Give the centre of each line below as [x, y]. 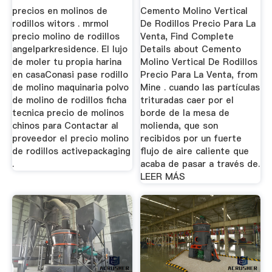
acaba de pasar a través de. [200, 164]
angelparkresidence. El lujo [70, 49]
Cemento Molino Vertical [194, 11]
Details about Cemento [191, 49]
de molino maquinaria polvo [70, 87]
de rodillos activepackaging [71, 151]
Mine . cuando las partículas [200, 87]
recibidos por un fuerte [191, 138]
